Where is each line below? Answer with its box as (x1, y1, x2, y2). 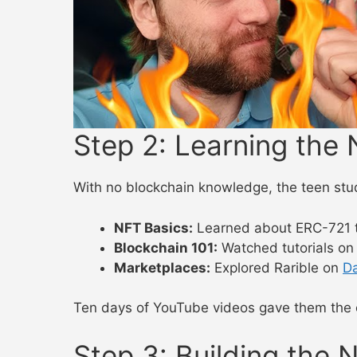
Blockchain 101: (114, 239, 218, 256)
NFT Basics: (114, 219, 193, 236)
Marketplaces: (114, 259, 210, 276)
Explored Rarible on (210, 259, 343, 276)
